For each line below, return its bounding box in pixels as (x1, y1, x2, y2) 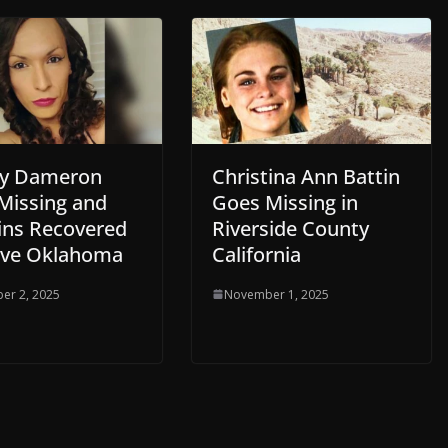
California (212, 240, 301, 268)
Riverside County (212, 214, 369, 242)
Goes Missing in (212, 188, 358, 216)
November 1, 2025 (224, 285, 329, 303)
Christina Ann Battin (212, 162, 400, 190)
